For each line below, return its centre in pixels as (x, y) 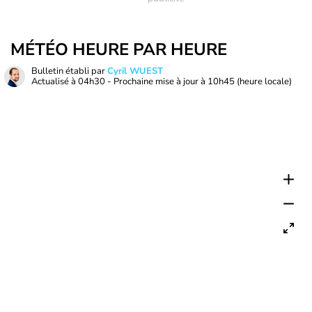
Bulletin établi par (69, 71)
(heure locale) (264, 81)
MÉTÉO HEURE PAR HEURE (119, 49)
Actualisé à (55, 81)
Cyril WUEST (135, 71)
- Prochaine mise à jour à (156, 81)
